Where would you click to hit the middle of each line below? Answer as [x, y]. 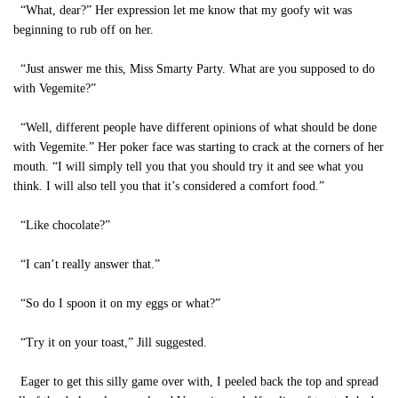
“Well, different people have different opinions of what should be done [195, 127]
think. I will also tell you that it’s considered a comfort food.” [169, 186]
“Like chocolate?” [62, 225]
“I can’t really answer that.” [87, 264]
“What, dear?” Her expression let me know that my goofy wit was [183, 10]
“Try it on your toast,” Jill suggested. [110, 342]
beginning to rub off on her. [84, 30]
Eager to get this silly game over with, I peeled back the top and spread [196, 382]
